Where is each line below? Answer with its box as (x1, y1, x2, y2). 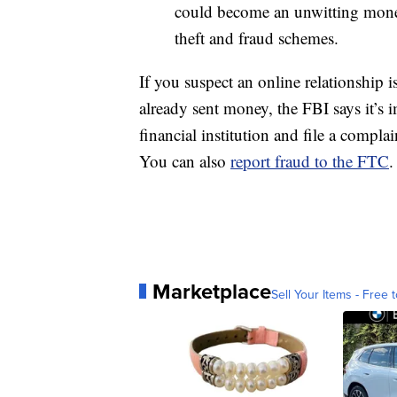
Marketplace (152, 275, 271, 307)
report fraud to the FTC (230, 149, 389, 172)
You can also (139, 149, 230, 172)
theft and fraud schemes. (175, 26, 339, 49)
